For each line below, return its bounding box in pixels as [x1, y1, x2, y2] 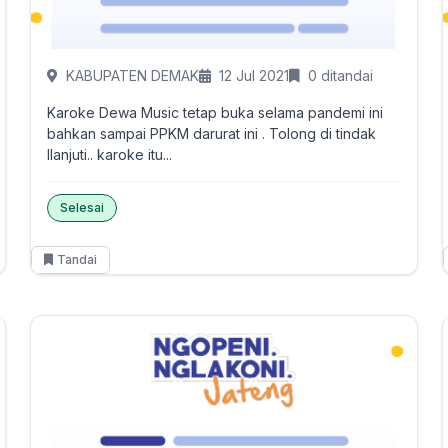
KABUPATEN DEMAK [65, 67, 199, 84]
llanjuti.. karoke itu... [46, 146, 172, 163]
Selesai [59, 200, 104, 215]
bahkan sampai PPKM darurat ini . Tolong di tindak [46, 125, 376, 142]
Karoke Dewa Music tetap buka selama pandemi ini [46, 104, 383, 121]
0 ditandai [307, 67, 373, 84]
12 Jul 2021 [218, 67, 289, 84]
